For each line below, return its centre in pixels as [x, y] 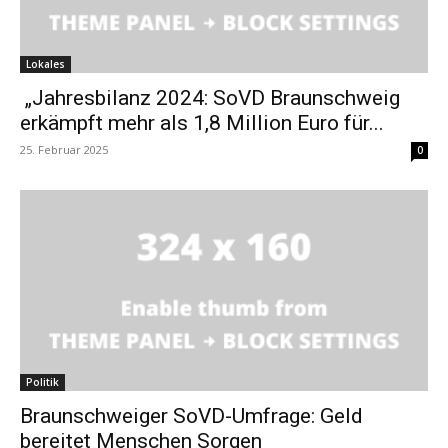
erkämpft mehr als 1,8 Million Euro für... [202, 122]
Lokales [45, 63]
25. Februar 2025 [64, 149]
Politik [42, 382]
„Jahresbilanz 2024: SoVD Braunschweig [210, 97]
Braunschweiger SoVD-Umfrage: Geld [191, 416]
